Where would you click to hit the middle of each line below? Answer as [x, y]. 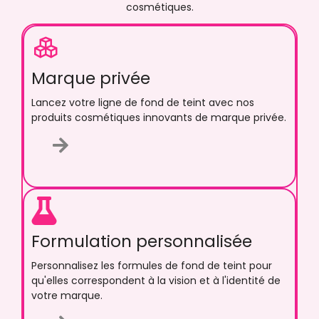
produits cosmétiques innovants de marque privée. [159, 118]
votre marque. [67, 296]
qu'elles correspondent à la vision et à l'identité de [156, 281]
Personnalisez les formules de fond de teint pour [152, 266]
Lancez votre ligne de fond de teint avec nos [143, 103]
